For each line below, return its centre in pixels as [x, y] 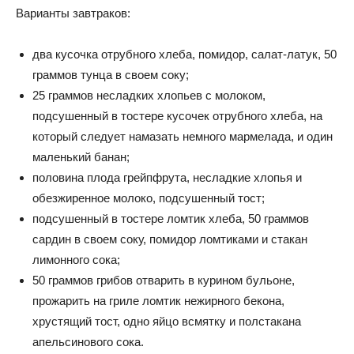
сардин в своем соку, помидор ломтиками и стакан [170, 239]
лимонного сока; [76, 259]
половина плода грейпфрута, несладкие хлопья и [167, 177]
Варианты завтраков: [73, 13]
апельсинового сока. [88, 341]
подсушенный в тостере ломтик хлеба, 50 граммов [171, 218]
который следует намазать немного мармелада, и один [183, 136]
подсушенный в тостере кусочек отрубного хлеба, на [177, 115]
